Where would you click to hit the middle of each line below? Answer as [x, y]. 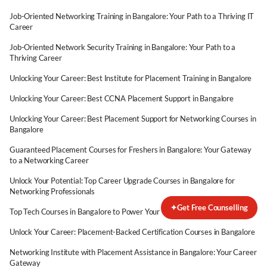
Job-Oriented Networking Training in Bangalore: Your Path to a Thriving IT [132, 16]
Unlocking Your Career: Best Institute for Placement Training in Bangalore [131, 78]
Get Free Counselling [212, 207]
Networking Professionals [52, 191]
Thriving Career [36, 58]
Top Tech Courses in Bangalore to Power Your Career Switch [109, 212]
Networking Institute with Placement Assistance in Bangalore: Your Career [133, 252]
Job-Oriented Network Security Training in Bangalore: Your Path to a [123, 47]
